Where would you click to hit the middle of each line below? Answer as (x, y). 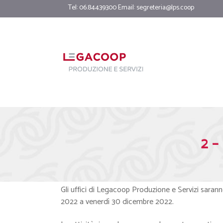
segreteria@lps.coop (165, 8)
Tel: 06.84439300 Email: (102, 8)
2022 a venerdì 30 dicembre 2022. (117, 202)
